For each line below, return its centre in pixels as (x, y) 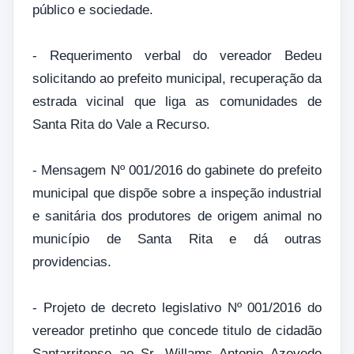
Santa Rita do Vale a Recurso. (121, 124)
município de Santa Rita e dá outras (177, 239)
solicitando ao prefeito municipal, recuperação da (177, 78)
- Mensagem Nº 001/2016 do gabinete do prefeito (177, 170)
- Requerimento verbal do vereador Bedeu (177, 55)
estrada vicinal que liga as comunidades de (177, 101)
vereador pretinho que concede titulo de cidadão (177, 330)
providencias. (74, 262)
